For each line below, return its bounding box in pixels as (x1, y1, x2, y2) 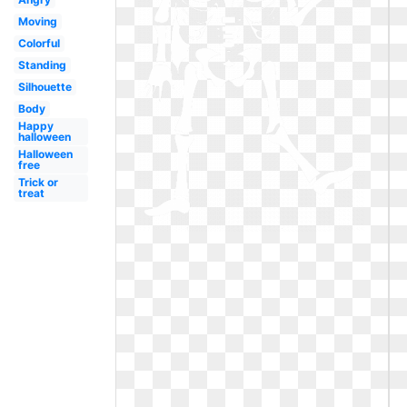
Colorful (17, 36, 60, 50)
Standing (17, 58, 66, 72)
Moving (17, 15, 57, 28)
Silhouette (17, 80, 72, 94)
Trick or (17, 175, 58, 189)
